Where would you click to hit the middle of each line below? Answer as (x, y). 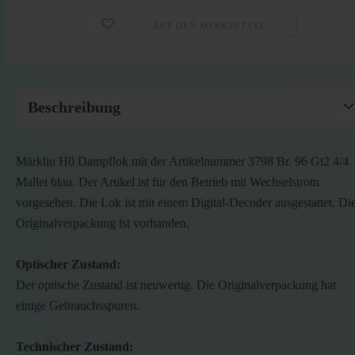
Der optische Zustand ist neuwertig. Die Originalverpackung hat (176, 285)
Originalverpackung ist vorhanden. (103, 223)
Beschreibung (74, 107)
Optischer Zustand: (68, 264)
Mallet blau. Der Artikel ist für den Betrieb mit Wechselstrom (168, 182)
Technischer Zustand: (74, 347)
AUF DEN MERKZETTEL (209, 25)
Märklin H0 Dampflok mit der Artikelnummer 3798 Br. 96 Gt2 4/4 (182, 161)
